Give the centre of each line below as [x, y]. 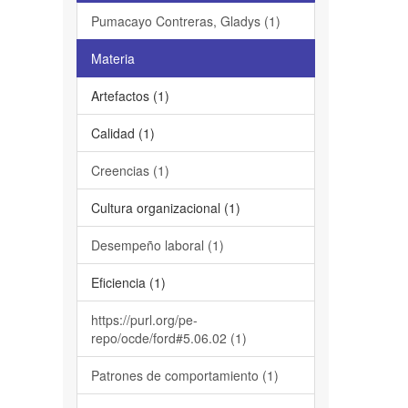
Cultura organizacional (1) [165, 208]
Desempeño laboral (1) [157, 245]
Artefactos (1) [130, 96]
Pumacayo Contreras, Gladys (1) [185, 21]
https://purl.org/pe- [144, 320]
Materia [112, 58]
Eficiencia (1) [128, 282]
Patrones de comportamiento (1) [184, 375]
